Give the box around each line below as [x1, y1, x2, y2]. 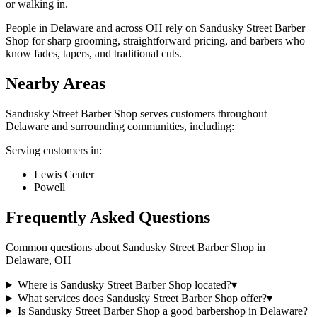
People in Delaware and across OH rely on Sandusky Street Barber [6, 22, 305, 35]
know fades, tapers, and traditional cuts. [6, 47, 182, 60]
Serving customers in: [6, 144, 102, 157]
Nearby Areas [6, 74, 105, 93]
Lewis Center [34, 168, 94, 181]
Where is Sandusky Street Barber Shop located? [17, 279, 231, 292]
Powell [34, 181, 65, 194]
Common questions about [6, 241, 122, 254]
